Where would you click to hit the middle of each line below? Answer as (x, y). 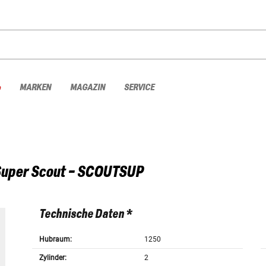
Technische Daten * (85, 215)
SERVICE (139, 87)
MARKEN (35, 87)
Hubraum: (55, 240)
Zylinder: (53, 258)
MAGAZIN (88, 87)
